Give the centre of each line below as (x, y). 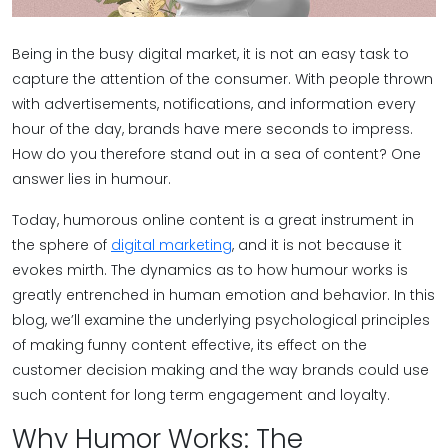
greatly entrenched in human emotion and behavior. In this (223, 295)
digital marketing (171, 245)
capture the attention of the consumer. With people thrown (222, 79)
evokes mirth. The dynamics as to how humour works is (210, 270)
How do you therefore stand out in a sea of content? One (216, 154)
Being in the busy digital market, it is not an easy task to (210, 54)
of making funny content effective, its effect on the (189, 345)
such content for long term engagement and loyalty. (201, 395)
